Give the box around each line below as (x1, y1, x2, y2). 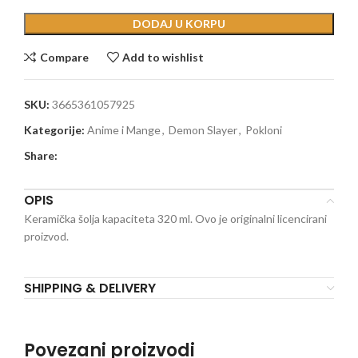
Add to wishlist (122, 50, 205, 64)
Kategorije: (24, 123, 85, 137)
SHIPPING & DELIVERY (24, 279, 156, 298)
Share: (24, 149, 58, 163)
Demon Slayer (169, 123, 237, 137)
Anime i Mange (87, 123, 161, 137)
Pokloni (245, 123, 282, 137)
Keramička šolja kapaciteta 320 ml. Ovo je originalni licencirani (24, 212, 327, 226)
